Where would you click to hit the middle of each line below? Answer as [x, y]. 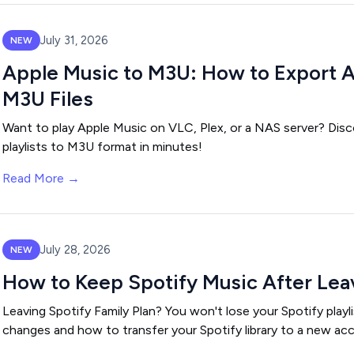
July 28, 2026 [75, 249]
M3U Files [48, 99]
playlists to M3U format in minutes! [102, 147]
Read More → [41, 178]
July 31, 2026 [74, 40]
